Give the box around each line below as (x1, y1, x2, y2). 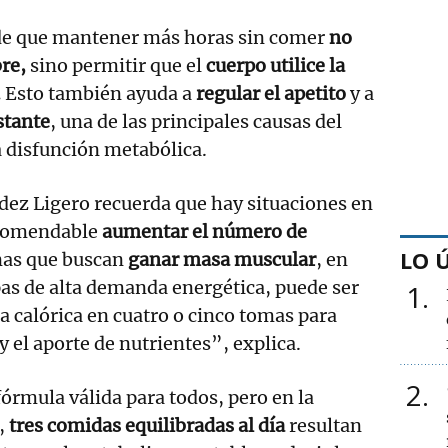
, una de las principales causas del (50, 109, 342, 133)
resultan (285, 413, 362, 437)
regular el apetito (196, 81, 346, 105)
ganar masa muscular (128, 247, 316, 271)
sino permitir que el (26, 53, 206, 77)
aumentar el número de (102, 219, 307, 243)
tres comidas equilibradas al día (9, 413, 285, 437)
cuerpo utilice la (206, 53, 345, 77)
